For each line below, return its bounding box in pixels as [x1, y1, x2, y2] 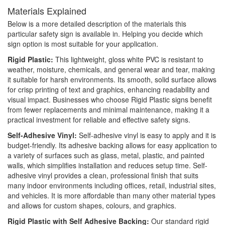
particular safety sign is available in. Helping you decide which [8, 29, 203, 39]
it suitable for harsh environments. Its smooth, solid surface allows [8, 74, 216, 85]
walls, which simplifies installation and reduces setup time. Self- [8, 160, 207, 171]
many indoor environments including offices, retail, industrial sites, [8, 180, 216, 191]
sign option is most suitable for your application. [8, 39, 158, 49]
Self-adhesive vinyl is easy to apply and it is [79, 130, 216, 141]
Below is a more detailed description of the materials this [8, 19, 186, 29]
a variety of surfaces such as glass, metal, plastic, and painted [8, 150, 204, 161]
